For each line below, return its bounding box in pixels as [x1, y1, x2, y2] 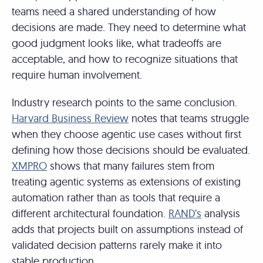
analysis [201, 207, 240, 220]
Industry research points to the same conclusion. [12, 96, 237, 109]
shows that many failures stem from [47, 159, 214, 173]
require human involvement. [12, 68, 145, 82]
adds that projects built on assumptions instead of [12, 222, 243, 236]
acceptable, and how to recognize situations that [12, 52, 238, 66]
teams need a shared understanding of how [12, 5, 216, 18]
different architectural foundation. [12, 207, 168, 220]
